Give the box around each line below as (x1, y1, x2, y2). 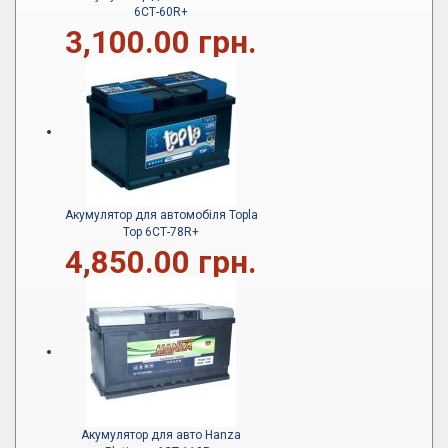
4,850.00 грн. (65, 244, 257, 282)
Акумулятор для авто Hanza (81, 428, 241, 443)
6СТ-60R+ (134, 5, 188, 20)
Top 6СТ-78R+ (123, 225, 199, 240)
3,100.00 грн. (65, 24, 257, 62)
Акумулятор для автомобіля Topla (64, 208, 258, 223)
